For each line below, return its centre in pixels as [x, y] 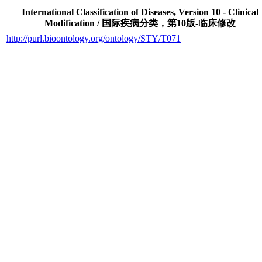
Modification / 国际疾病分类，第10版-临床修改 [140, 23]
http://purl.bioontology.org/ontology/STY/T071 [94, 38]
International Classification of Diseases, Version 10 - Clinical [140, 12]
